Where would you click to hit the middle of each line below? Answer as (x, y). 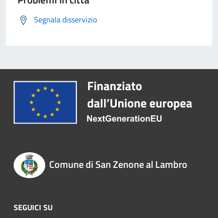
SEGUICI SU (33, 207)
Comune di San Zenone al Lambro (118, 164)
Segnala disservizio (65, 20)
